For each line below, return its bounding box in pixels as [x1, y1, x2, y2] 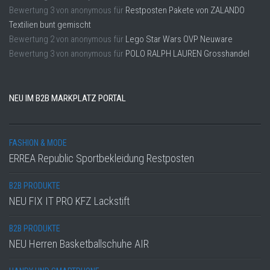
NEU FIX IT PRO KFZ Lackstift [9, 195, 130, 208]
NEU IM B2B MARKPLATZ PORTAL [9, 93, 126, 104]
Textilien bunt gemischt [9, 19, 91, 31]
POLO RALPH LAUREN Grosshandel [125, 48, 250, 60]
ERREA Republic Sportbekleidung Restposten [9, 152, 194, 165]
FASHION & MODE [9, 138, 67, 148]
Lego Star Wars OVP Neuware [125, 34, 233, 45]
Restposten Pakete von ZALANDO [125, 5, 245, 16]
